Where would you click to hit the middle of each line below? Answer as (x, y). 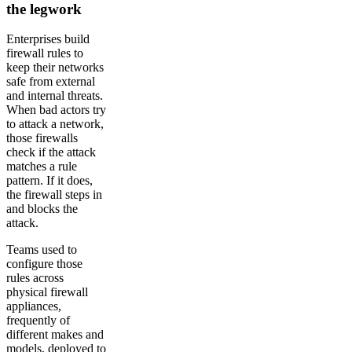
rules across (35, 278)
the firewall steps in (54, 195)
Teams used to (42, 250)
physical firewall (47, 292)
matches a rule (42, 167)
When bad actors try (56, 110)
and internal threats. (55, 96)
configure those (44, 264)
